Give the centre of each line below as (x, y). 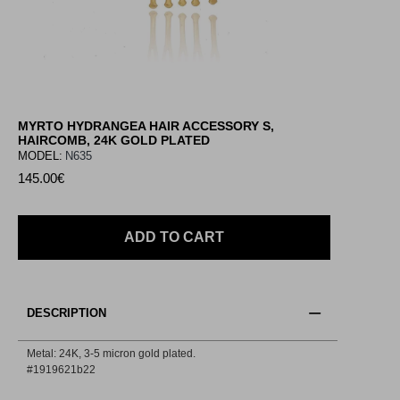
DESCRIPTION (67, 312)
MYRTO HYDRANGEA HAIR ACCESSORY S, (146, 125)
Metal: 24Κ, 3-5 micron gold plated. (111, 353)
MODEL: (40, 155)
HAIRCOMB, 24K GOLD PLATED (114, 140)
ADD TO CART (174, 237)
